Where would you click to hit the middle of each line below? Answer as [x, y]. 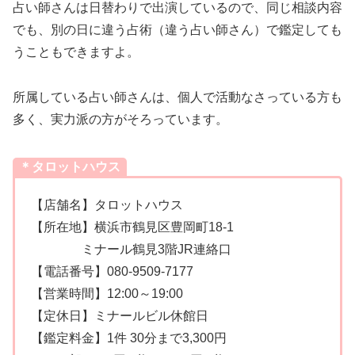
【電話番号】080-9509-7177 [112, 271]
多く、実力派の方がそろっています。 [120, 119]
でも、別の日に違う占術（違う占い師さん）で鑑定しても [177, 30]
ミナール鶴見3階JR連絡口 [131, 249]
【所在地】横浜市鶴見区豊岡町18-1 [132, 227]
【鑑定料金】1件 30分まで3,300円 [129, 338]
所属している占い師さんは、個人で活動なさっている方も [177, 97]
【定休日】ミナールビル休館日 [120, 315]
